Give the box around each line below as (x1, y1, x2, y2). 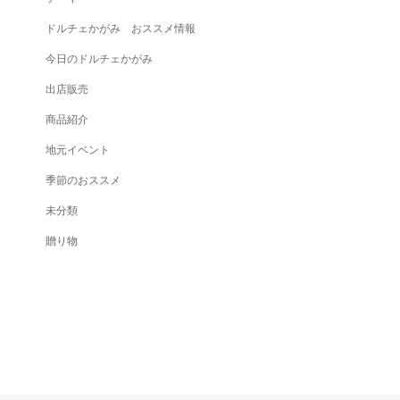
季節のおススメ (46, 174, 121, 187)
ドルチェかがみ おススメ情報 (46, 22, 196, 35)
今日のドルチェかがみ (46, 53, 153, 65)
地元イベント (46, 144, 110, 156)
